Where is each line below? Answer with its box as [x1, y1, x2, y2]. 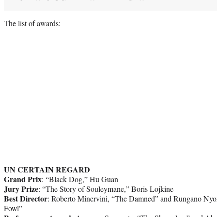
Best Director [4, 192, 47, 204]
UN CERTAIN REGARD [4, 163, 90, 175]
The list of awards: [4, 17, 61, 28]
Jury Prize [4, 183, 38, 194]
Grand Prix [4, 173, 42, 185]
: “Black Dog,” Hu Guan [42, 173, 118, 184]
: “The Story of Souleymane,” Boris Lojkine [38, 183, 173, 194]
